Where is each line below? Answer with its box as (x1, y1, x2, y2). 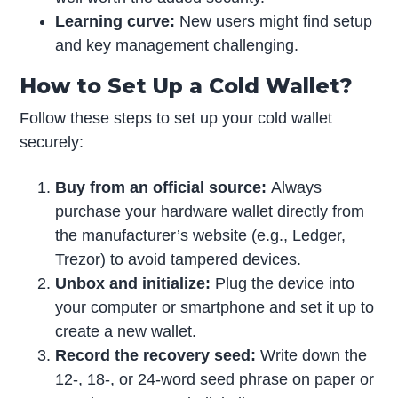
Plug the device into (215, 275, 355, 293)
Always (271, 179, 322, 197)
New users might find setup (179, 12, 373, 30)
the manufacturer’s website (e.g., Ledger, (55, 227, 346, 245)
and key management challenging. (55, 36, 299, 54)
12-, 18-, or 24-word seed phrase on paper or (55, 370, 375, 389)
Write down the (260, 346, 368, 365)
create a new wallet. (55, 322, 197, 341)
